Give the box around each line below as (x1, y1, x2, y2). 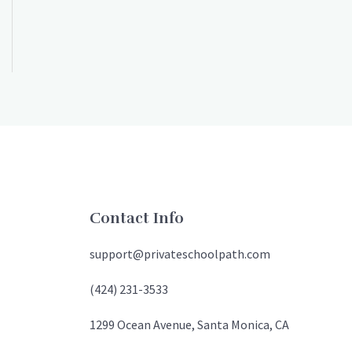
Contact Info (89, 208, 184, 228)
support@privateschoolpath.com (89, 245, 270, 262)
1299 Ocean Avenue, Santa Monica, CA (89, 316, 289, 332)
